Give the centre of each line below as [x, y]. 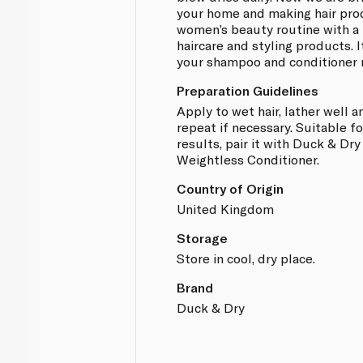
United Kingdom [226, 208]
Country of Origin [231, 188]
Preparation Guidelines [248, 90]
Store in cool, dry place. [246, 258]
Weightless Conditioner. [248, 159]
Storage [203, 237]
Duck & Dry [211, 307]
